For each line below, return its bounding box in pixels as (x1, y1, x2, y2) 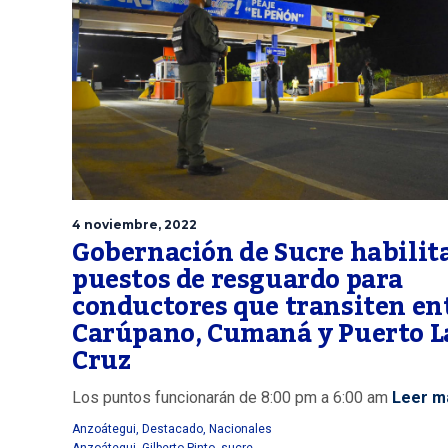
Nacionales (209, 421, 272, 436)
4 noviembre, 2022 (72, 216, 197, 232)
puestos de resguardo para (72, 254, 404, 305)
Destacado (142, 421, 203, 436)
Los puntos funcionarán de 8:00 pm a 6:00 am (72, 387, 388, 407)
